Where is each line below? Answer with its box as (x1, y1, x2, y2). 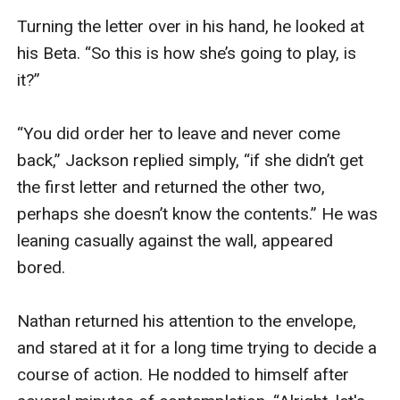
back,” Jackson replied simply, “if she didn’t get (17, 149, 364, 171)
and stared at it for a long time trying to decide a (17, 337, 378, 358)
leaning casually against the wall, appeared (17, 229, 334, 251)
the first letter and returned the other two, (17, 176, 326, 197)
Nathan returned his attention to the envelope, (17, 310, 357, 331)
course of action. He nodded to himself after (17, 363, 350, 385)
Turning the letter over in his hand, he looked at (17, 15, 365, 37)
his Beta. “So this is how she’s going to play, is (17, 42, 357, 63)
